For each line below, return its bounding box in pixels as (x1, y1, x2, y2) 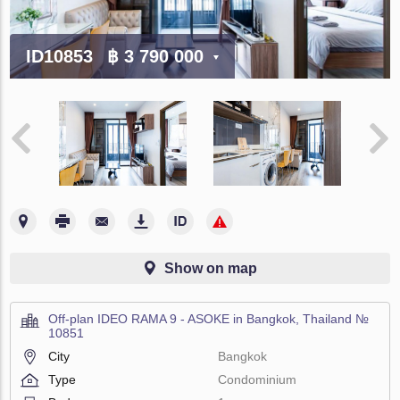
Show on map (164, 260, 257, 276)
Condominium (218, 371, 297, 387)
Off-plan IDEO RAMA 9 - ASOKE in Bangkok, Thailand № (48, 311, 370, 326)
